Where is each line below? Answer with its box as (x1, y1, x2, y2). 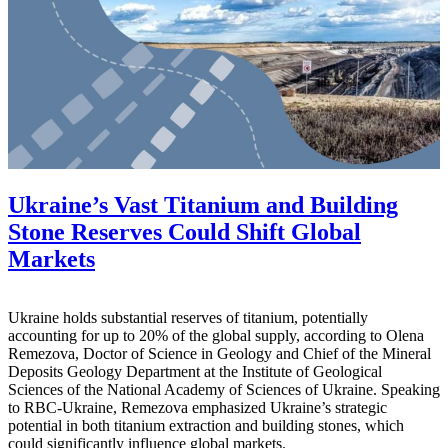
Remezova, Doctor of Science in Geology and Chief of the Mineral (8, 345, 431, 363)
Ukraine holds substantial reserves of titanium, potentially (8, 309, 368, 327)
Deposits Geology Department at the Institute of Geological (8, 363, 382, 381)
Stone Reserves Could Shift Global (8, 219, 361, 246)
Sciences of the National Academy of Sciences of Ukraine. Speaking (8, 381, 440, 399)
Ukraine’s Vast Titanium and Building (8, 192, 398, 219)
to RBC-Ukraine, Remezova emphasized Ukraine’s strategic (8, 399, 387, 417)
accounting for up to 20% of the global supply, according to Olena (8, 327, 424, 345)
